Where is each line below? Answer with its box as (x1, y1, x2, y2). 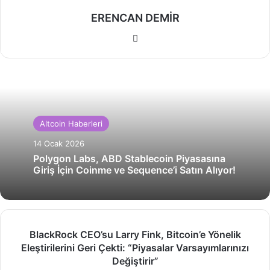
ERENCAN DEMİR (90, 11, 180, 25)
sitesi (142, 46, 165, 58)
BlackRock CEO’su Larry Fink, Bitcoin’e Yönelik (29, 228, 241, 241)
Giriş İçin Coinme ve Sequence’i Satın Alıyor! (33, 164, 236, 177)
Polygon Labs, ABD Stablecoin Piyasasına (33, 152, 225, 165)
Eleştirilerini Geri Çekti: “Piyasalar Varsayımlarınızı (21, 242, 249, 254)
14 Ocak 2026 (33, 139, 84, 149)
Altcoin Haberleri (40, 119, 102, 129)
